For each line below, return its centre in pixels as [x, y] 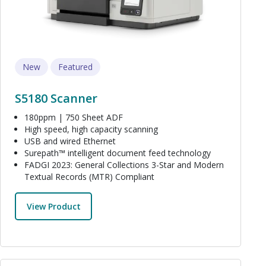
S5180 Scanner [56, 99]
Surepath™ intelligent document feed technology [118, 153]
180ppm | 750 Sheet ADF [74, 118]
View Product [53, 206]
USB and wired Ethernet [70, 141]
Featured [75, 67]
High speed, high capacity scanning [91, 129]
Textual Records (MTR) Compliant [89, 177]
